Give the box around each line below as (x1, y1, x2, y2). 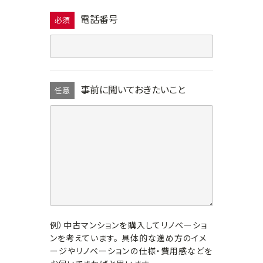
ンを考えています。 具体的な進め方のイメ (50, 233, 207, 243)
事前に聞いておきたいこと (80, 84, 186, 96)
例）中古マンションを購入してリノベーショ (50, 220, 207, 230)
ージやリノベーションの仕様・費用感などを (50, 246, 213, 256)
